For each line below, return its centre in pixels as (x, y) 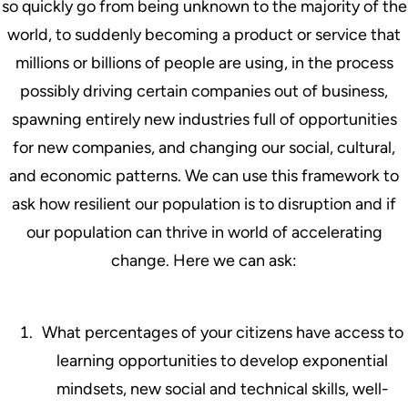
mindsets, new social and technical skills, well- (222, 388)
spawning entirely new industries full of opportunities (204, 119)
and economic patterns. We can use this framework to (204, 175)
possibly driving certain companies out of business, (204, 91)
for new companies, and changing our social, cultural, (204, 147)
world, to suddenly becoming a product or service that (204, 34)
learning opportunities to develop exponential (222, 360)
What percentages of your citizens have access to (222, 332)
